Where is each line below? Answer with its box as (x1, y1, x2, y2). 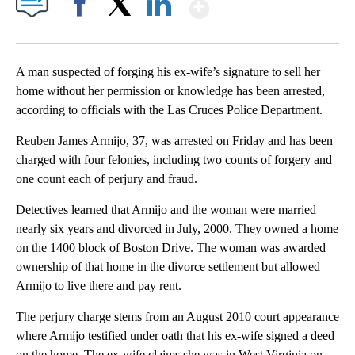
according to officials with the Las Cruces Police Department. (16, 103, 323, 117)
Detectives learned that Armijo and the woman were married (16, 203, 316, 217)
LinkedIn (140, 25, 177, 38)
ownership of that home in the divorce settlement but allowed (16, 260, 320, 274)
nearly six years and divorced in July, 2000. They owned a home (16, 222, 338, 236)
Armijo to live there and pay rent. (16, 279, 181, 293)
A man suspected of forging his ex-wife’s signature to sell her (16, 65, 320, 79)
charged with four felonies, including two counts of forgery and (16, 153, 332, 167)
